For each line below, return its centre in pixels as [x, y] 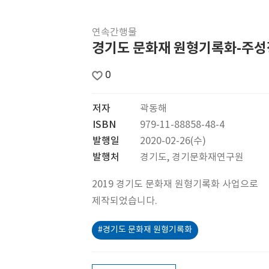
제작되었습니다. [125, 201]
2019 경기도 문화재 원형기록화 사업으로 [175, 184]
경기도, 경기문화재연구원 [192, 157]
